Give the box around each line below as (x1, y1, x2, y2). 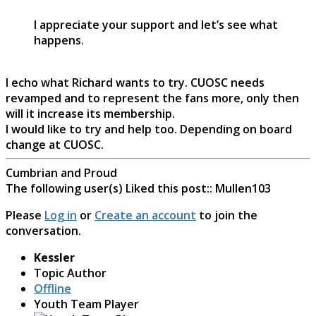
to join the (196, 207, 257, 223)
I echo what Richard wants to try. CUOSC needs (6, 74, 265, 90)
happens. (34, 32, 84, 48)
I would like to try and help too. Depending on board (6, 121, 292, 137)
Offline (34, 280, 71, 296)
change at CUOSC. (6, 136, 104, 152)
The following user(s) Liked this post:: (6, 180, 215, 196)
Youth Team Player (34, 296, 139, 312)
